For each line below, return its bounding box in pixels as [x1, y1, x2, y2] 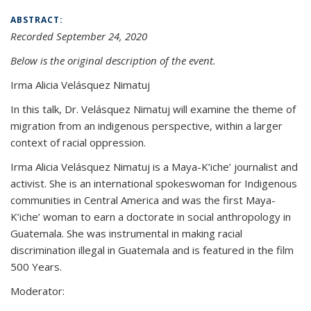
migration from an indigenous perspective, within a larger [10, 119, 283, 133]
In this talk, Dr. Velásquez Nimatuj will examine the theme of [10, 102, 296, 116]
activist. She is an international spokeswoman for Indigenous [10, 176, 297, 190]
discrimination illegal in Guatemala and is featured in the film [10, 243, 294, 257]
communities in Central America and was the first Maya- [10, 193, 276, 207]
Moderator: [10, 284, 65, 298]
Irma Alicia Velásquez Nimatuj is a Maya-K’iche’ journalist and [10, 160, 298, 174]
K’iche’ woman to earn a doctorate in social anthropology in [10, 210, 291, 224]
